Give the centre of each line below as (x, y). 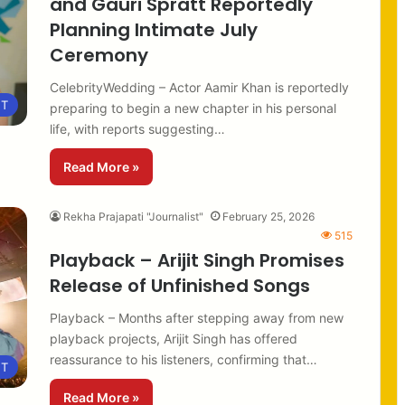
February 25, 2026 (268, 216)
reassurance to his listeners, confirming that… (184, 359)
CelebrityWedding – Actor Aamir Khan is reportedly (199, 87)
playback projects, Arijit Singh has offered (174, 338)
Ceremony (99, 55)
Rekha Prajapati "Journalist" (133, 216)
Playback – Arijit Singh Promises (197, 260)
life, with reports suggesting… (137, 128)
